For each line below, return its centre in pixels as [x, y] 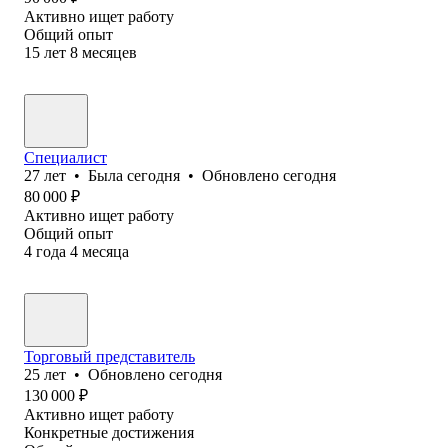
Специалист [65, 157]
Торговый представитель [109, 356]
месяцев [109, 52]
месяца [105, 251]
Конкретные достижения [109, 432]
